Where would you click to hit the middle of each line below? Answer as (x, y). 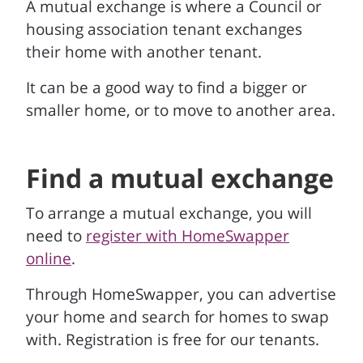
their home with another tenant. (144, 52)
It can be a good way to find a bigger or (167, 88)
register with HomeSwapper (188, 236)
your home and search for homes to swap (177, 317)
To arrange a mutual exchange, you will (169, 213)
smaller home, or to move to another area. (181, 110)
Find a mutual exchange (180, 178)
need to (56, 236)
